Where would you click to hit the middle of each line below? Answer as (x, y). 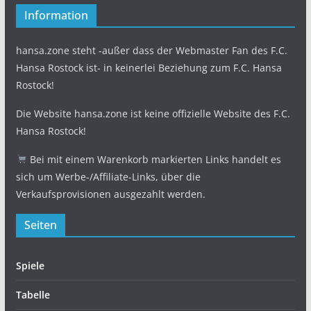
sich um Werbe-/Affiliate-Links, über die (108, 177)
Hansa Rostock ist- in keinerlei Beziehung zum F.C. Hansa (149, 68)
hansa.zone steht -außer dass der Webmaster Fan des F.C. (151, 50)
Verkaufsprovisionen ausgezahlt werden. (110, 194)
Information (56, 15)
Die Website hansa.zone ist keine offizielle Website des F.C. (153, 114)
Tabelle (33, 295)
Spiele (30, 266)
